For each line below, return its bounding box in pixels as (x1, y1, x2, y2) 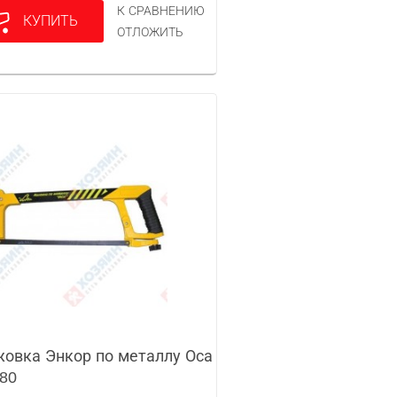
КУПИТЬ (23, 13, 79, 28)
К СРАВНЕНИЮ (117, 4, 206, 18)
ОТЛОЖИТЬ (117, 25, 184, 39)
